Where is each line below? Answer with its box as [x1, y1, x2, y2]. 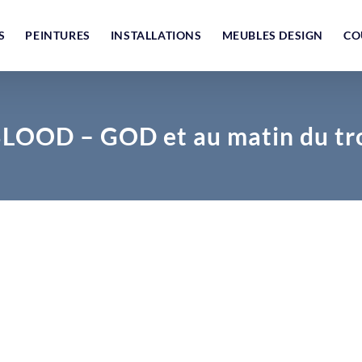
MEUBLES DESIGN [221, 28, 324, 42]
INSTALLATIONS [110, 28, 202, 42]
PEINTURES [25, 28, 90, 42]
